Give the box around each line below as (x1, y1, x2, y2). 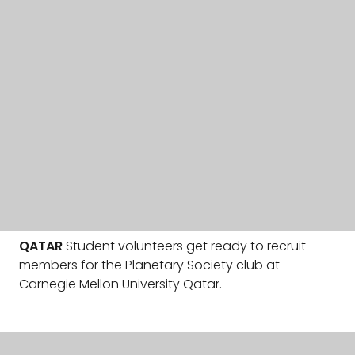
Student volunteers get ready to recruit (63, 237, 306, 255)
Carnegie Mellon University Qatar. (19, 275, 222, 293)
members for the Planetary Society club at (19, 256, 280, 274)
